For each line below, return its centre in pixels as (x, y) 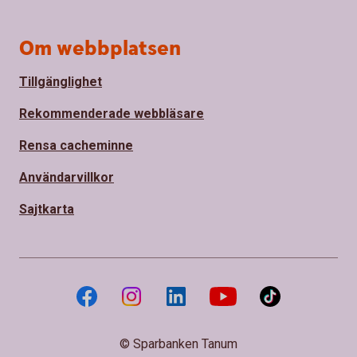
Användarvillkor (67, 177)
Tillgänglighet (61, 81)
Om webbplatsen (100, 49)
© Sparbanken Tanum (178, 343)
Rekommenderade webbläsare (112, 113)
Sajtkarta (47, 209)
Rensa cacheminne (76, 145)
